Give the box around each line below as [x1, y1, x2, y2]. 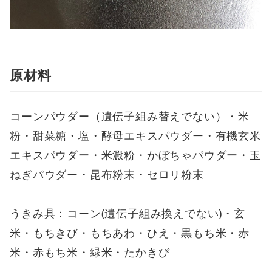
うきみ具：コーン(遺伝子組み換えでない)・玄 [10, 206, 245, 221]
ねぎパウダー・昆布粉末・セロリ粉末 [10, 166, 204, 182]
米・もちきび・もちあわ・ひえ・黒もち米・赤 [10, 225, 250, 240]
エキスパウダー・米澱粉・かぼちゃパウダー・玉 [10, 147, 261, 162]
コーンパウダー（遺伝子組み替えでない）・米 [10, 108, 250, 123]
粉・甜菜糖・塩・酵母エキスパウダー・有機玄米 [10, 127, 261, 143]
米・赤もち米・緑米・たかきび [10, 245, 170, 260]
